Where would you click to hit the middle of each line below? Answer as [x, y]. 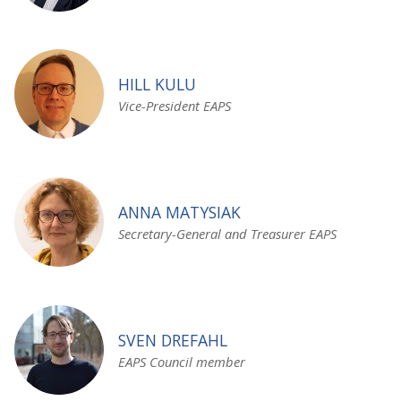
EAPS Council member [182, 361]
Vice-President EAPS [175, 106]
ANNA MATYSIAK [179, 213]
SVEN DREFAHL [173, 340]
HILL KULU [157, 85]
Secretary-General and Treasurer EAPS [227, 234]
